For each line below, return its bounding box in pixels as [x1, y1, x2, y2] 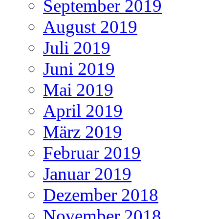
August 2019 [43, 16, 137, 37]
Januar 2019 [43, 163, 131, 184]
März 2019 [43, 121, 122, 142]
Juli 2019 [43, 37, 110, 58]
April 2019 [43, 100, 123, 121]
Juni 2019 [43, 58, 115, 79]
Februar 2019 [43, 142, 141, 163]
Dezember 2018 [43, 184, 158, 205]
